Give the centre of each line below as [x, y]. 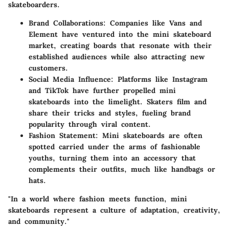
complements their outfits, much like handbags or [122, 169]
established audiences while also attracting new [117, 57]
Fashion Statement [62, 136]
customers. [48, 68]
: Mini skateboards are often [149, 136]
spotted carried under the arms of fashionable [114, 147]
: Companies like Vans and [153, 23]
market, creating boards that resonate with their [120, 46]
